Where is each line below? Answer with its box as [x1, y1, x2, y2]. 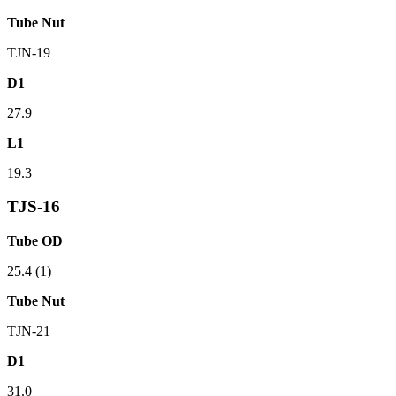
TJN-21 [7, 324, 50, 339]
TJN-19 [7, 44, 50, 60]
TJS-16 [7, 197, 60, 217]
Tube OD [7, 233, 63, 249]
